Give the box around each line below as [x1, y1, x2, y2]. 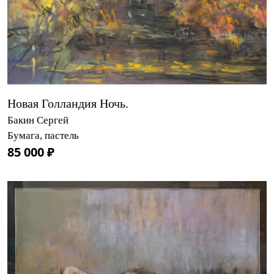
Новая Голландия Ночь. [7, 96, 128, 110]
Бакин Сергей [7, 114, 68, 126]
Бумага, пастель [7, 129, 79, 141]
